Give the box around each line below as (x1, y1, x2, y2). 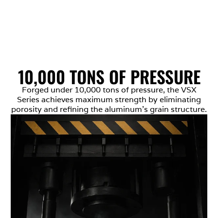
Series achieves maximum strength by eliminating (17, 94, 201, 105)
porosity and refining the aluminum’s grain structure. (11, 104, 207, 115)
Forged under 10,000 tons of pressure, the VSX (21, 85, 197, 95)
